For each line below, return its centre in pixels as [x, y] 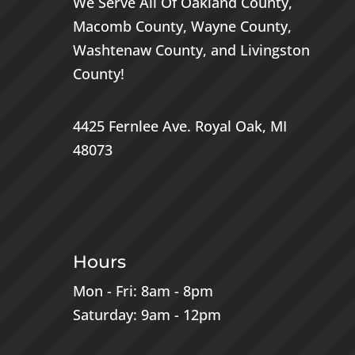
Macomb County [128, 27]
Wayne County [239, 27]
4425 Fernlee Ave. [134, 126]
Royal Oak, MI [240, 126]
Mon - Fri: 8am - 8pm [143, 291]
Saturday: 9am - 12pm [147, 315]
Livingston [275, 50]
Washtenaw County [137, 50]
